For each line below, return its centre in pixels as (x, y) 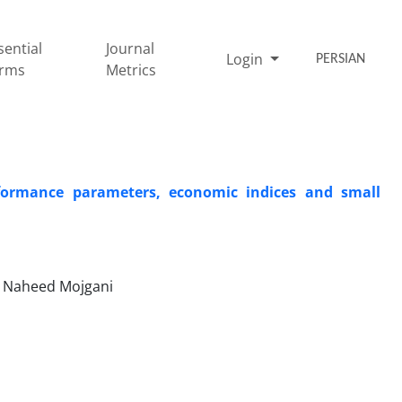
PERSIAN (341, 59)
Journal (131, 48)
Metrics (131, 70)
